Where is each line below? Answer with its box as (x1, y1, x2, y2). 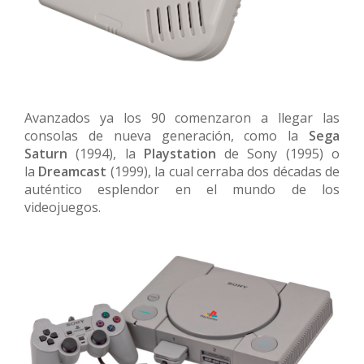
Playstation (143, 144, 216, 162)
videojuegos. (24, 197, 101, 216)
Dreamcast (38, 162, 107, 180)
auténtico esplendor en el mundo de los (24, 180, 340, 198)
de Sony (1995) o (215, 144, 340, 162)
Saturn (24, 144, 67, 162)
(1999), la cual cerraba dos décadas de (106, 162, 340, 180)
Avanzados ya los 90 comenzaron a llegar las (24, 108, 340, 127)
